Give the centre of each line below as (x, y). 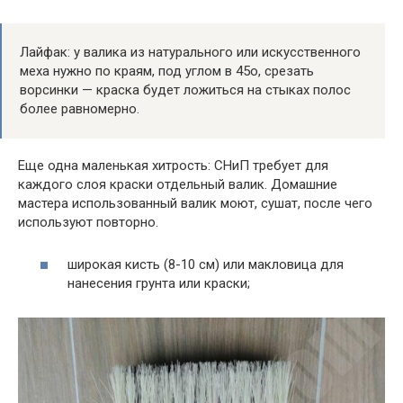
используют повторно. (88, 223)
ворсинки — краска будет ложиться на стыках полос (185, 90)
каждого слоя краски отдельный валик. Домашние (178, 185)
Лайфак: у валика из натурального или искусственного (190, 53)
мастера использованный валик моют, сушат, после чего (195, 204)
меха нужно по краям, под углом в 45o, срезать (167, 72)
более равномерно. (80, 109)
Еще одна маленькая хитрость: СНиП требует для (173, 166)
